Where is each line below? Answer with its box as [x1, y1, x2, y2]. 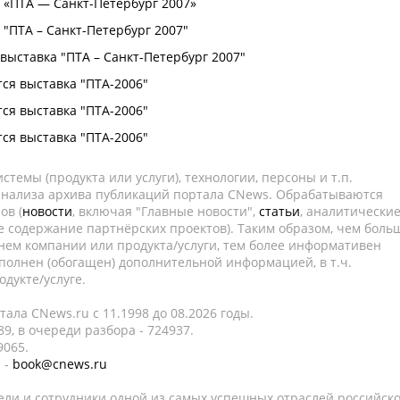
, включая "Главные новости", [72, 203, 259, 220]
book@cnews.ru [12, 355, 107, 372]
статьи [259, 203, 300, 220]
